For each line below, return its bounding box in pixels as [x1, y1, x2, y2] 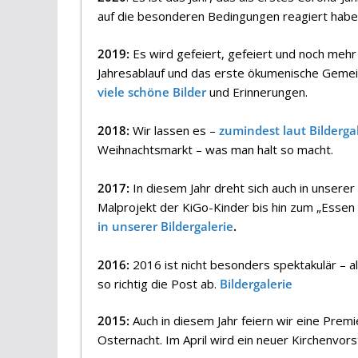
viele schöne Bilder [97, 83, 206, 100]
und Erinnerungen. [206, 83, 308, 100]
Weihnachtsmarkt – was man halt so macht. [97, 141, 333, 157]
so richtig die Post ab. [97, 275, 220, 292]
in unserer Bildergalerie [97, 217, 233, 234]
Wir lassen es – [129, 121, 219, 138]
